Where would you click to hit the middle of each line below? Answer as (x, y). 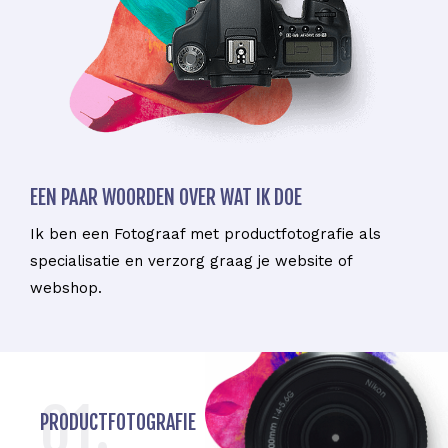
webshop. (66, 287)
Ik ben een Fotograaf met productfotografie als (205, 233)
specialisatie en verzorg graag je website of (191, 260)
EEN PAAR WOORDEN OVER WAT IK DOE (166, 197)
